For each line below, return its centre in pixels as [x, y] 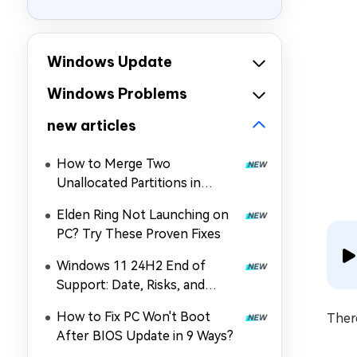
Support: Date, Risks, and [131, 285]
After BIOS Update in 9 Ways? [145, 336]
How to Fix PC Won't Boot [133, 317]
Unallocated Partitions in [129, 183]
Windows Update [110, 62]
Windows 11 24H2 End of [131, 266]
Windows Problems [117, 94]
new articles [92, 126]
